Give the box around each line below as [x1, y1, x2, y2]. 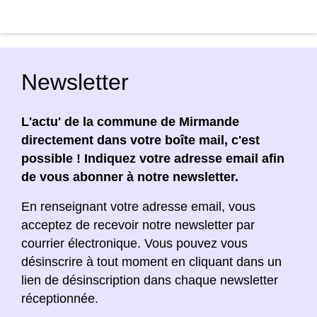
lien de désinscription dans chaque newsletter [21, 272, 278, 287]
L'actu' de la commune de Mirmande [21, 114, 239, 129]
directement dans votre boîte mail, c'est [21, 132, 260, 147]
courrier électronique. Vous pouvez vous [21, 236, 248, 250]
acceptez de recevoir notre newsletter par [21, 217, 255, 232]
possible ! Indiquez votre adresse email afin [21, 151, 284, 166]
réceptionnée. [21, 291, 98, 306]
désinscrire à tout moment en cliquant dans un [21, 254, 282, 269]
